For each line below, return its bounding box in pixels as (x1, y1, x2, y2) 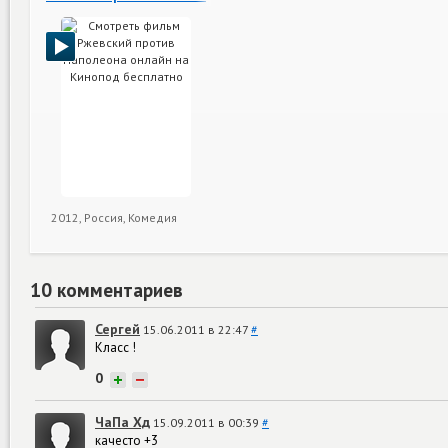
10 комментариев (30, 278, 183, 302)
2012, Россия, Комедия (51, 210, 177, 225)
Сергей (95, 319, 140, 338)
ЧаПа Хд (95, 412, 150, 431)
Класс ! (95, 338, 136, 356)
